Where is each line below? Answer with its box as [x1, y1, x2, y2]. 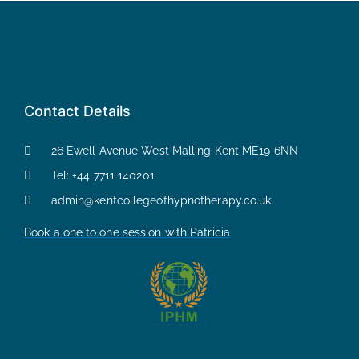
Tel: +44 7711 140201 [50, 169, 155, 183]
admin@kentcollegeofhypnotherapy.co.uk [50, 194, 272, 208]
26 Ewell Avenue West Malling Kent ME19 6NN [50, 144, 298, 158]
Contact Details [24, 102, 131, 119]
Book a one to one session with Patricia [24, 226, 230, 240]
